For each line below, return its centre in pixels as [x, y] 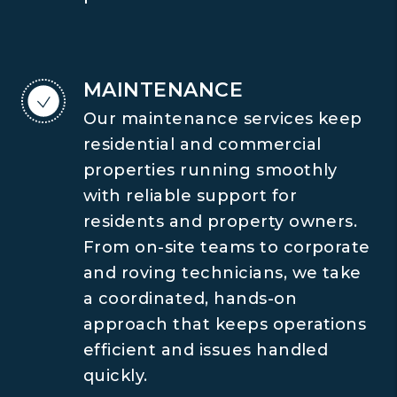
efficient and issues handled [206, 350]
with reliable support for [190, 196]
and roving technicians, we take [222, 273]
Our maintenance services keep [223, 119]
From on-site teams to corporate [227, 247]
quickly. [116, 376]
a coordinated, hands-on [191, 299]
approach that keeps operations [225, 324]
